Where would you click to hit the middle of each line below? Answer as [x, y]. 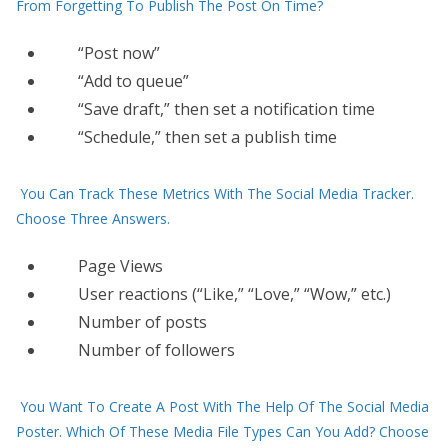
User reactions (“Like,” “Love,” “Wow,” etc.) [234, 294]
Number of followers [156, 350]
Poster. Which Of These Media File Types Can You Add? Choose [222, 431]
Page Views [120, 266]
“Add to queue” [133, 81]
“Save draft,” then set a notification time [226, 109]
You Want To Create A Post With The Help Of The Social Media [224, 406]
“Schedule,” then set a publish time [207, 137]
